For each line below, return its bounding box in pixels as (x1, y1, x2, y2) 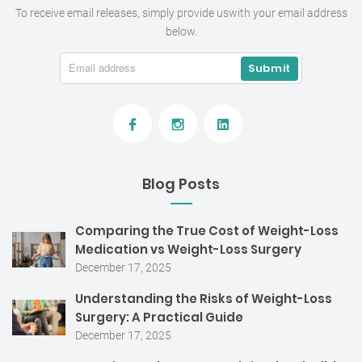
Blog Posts (142, 174, 220, 195)
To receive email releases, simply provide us (15, 6, 229, 20)
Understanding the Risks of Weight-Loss (75, 290, 332, 308)
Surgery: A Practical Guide (75, 309, 243, 326)
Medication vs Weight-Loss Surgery (75, 241, 301, 259)
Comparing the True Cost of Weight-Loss (75, 222, 339, 240)
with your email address (228, 6, 347, 20)
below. (165, 25, 197, 39)
